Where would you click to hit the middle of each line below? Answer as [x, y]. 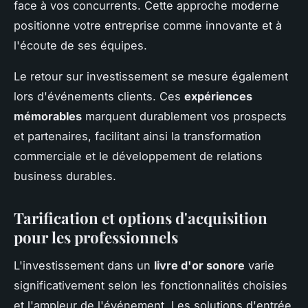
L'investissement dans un [84, 265]
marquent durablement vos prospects [184, 117]
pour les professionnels [96, 238]
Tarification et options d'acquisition [141, 218]
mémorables [48, 117]
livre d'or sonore [199, 265]
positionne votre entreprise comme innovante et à [148, 26]
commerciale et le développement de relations [138, 156]
